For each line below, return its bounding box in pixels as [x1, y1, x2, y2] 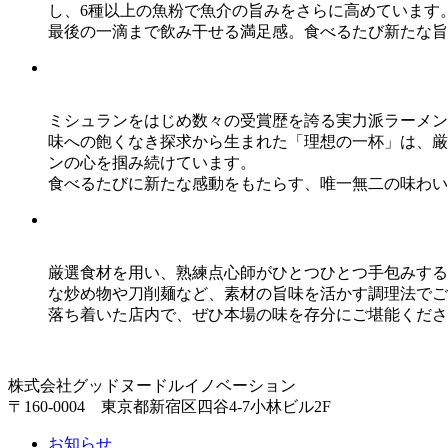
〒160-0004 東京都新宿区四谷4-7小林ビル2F [8, 397, 331, 415]
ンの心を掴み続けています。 [48, 153, 256, 171]
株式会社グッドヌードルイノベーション [8, 376, 296, 394]
